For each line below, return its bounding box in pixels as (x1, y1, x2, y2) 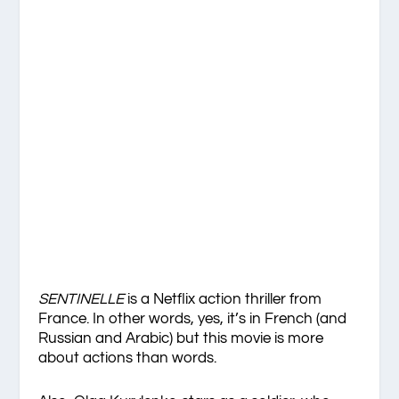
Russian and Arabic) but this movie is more (37, 330, 323, 346)
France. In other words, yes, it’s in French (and (37, 311, 346, 327)
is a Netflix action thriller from (126, 291, 322, 307)
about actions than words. (37, 350, 216, 366)
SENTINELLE (37, 291, 127, 307)
